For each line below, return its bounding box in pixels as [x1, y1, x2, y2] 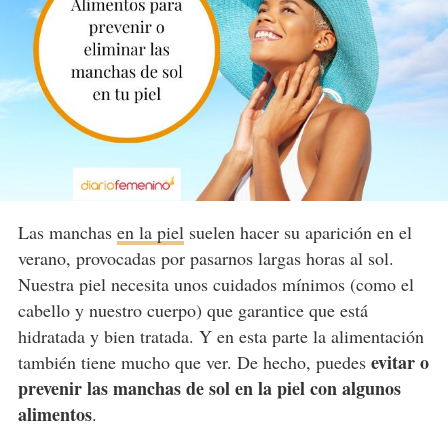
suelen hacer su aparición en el [183, 219, 412, 244]
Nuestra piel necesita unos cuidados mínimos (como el [17, 271, 414, 296]
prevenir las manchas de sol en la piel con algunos [17, 374, 401, 401]
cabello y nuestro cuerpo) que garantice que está [17, 297, 368, 322]
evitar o [370, 348, 429, 375]
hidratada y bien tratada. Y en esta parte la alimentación [17, 323, 424, 348]
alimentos [17, 400, 92, 427]
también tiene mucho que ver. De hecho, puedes [17, 349, 371, 374]
